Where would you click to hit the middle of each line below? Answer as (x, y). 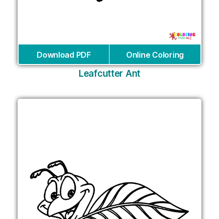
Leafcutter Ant (109, 74)
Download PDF (64, 55)
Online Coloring (155, 55)
